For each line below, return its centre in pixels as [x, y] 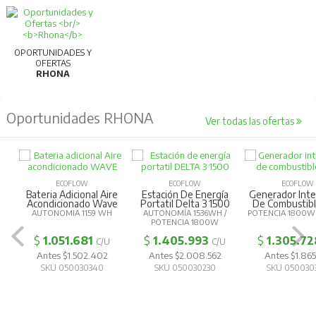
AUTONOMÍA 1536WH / [185, 212]
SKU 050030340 [72, 267]
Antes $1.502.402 [72, 255]
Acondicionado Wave [72, 203]
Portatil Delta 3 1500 [185, 203]
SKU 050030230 [185, 267]
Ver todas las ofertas [251, 121]
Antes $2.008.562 [185, 255]
